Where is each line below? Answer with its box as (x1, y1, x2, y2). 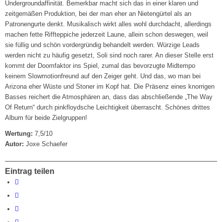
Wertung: (5, 130, 33, 138)
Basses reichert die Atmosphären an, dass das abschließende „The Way (5, 93, 213, 101)
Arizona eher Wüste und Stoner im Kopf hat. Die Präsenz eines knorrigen (5, 83, 215, 91)
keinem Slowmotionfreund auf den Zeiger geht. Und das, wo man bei (5, 72, 201, 80)
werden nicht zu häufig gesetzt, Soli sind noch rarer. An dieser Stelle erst (5, 52, 214, 59)
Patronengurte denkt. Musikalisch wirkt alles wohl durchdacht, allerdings (5, 20, 212, 28)
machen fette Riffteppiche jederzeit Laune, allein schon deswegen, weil (5, 31, 209, 39)
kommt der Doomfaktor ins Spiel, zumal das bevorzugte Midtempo (5, 62, 196, 70)
